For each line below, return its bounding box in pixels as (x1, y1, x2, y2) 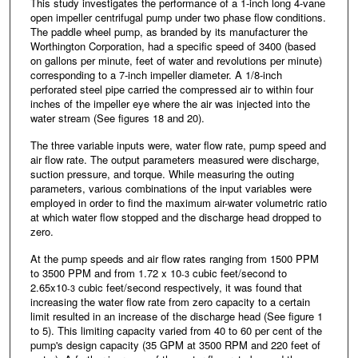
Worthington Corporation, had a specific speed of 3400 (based (30, 38, 316, 54)
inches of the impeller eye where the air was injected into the (30, 95, 310, 111)
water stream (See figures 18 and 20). (30, 109, 205, 125)
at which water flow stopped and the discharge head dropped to (30, 209, 321, 225)
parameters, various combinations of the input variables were (30, 180, 312, 196)
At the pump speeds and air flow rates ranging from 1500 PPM (30, 250, 319, 266)
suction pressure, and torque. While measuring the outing (30, 165, 294, 181)
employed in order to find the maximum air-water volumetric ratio (30, 194, 327, 210)
